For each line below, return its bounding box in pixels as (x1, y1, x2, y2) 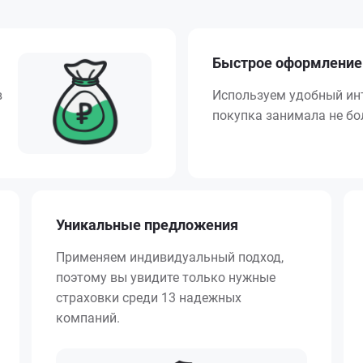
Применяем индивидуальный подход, (56, 250, 284, 266)
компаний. (56, 310, 120, 327)
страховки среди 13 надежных (56, 290, 241, 306)
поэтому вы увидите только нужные (56, 270, 275, 286)
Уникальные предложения (56, 216, 238, 234)
